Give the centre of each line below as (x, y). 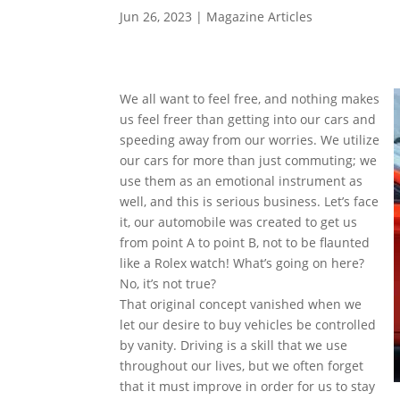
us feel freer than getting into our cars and (248, 120)
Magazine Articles (260, 17)
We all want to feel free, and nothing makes (250, 99)
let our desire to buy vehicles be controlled (248, 325)
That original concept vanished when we (241, 304)
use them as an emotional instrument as (242, 181)
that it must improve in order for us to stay (248, 387)
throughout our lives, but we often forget (242, 366)
